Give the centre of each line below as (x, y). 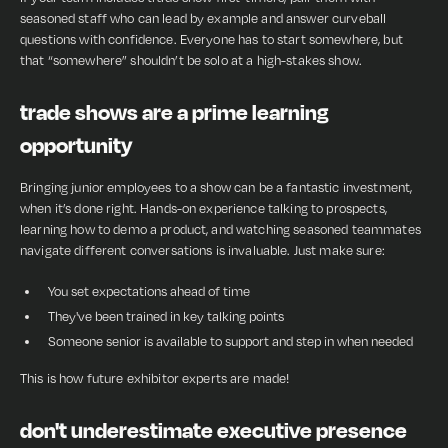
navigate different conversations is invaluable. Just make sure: (202, 250)
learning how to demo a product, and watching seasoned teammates (220, 229)
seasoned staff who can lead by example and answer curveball (203, 18)
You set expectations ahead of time (149, 291)
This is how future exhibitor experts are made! (155, 378)
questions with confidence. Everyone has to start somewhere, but (211, 39)
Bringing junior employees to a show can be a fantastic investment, (216, 187)
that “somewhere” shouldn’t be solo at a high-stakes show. (191, 60)
